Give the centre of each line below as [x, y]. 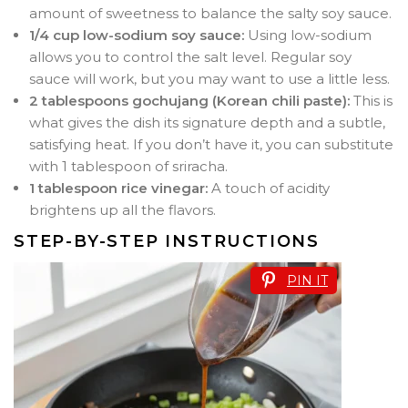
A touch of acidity [269, 188]
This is [371, 100]
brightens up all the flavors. [122, 209]
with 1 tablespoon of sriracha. [128, 166]
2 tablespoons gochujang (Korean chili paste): [189, 100]
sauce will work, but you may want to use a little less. [209, 78]
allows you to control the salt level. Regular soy [190, 56]
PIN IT [307, 280]
